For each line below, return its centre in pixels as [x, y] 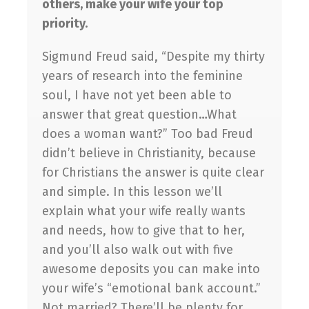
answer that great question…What [139, 114]
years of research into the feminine [142, 76]
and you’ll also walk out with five [138, 249]
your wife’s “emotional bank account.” [151, 288]
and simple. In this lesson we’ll [132, 191]
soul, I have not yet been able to [137, 95]
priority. [65, 23]
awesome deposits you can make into [151, 269]
